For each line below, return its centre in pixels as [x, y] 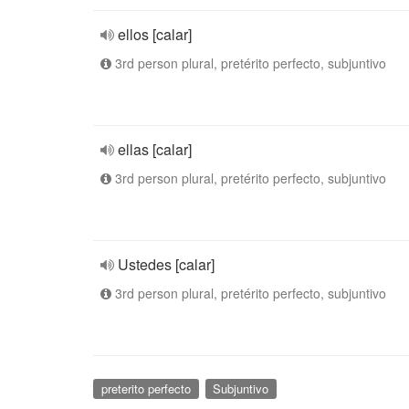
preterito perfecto [146, 388]
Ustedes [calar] [166, 264]
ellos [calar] [155, 34]
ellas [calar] [155, 149]
